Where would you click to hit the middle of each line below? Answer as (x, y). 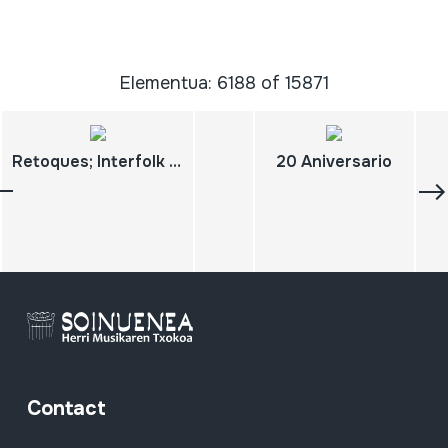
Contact (66, 408)
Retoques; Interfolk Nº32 (175, 162)
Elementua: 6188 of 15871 (224, 83)
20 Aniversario (334, 162)
